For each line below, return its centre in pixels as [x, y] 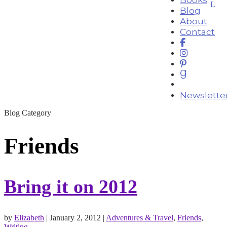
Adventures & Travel [140, 218]
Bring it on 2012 [71, 186]
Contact [197, 32]
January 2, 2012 [75, 218]
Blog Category [28, 113]
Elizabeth [29, 218]
